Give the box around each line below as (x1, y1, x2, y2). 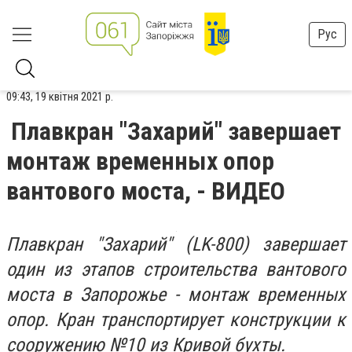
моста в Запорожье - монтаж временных (6, 284, 346, 306)
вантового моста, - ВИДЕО (6, 176, 285, 206)
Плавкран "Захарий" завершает (11, 116, 341, 146)
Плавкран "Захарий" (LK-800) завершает (6, 233, 346, 255)
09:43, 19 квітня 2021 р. (6, 90, 113, 104)
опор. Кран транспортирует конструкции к (6, 309, 346, 331)
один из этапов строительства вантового (6, 258, 346, 280)
